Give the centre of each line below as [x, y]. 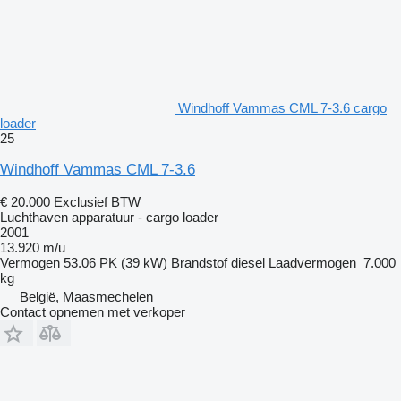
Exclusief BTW [97, 201]
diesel [248, 262]
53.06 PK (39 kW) [115, 262]
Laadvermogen [312, 262]
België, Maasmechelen [86, 296]
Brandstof [199, 262]
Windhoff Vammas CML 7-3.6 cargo [282, 107]
